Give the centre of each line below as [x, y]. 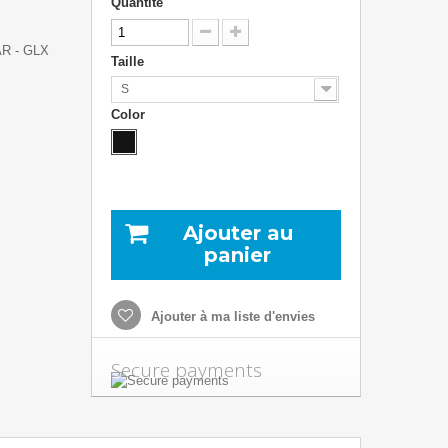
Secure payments [186, 370]
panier [238, 255]
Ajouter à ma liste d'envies [230, 316]
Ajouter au [237, 233]
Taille [129, 61]
